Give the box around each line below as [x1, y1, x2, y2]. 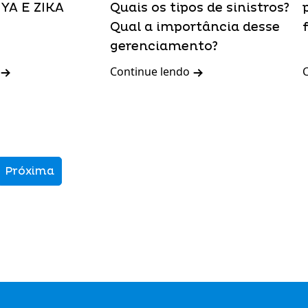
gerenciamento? [110, 38, 218, 54]
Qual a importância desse [110, 19, 280, 35]
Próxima [5, 164, 54, 178]
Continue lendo [110, 64, 192, 79]
